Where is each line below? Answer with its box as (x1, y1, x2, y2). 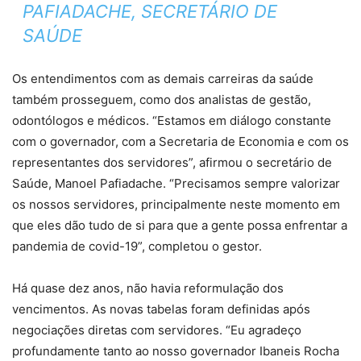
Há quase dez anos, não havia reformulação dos (12, 280, 284, 296)
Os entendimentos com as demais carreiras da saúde (12, 70, 313, 86)
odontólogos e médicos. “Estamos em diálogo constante (12, 112, 331, 128)
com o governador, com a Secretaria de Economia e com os (12, 133, 349, 149)
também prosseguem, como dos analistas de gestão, (12, 91, 311, 107)
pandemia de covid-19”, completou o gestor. (12, 238, 262, 254)
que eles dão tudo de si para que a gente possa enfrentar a (12, 217, 347, 233)
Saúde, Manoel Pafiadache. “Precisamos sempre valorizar (12, 175, 340, 191)
